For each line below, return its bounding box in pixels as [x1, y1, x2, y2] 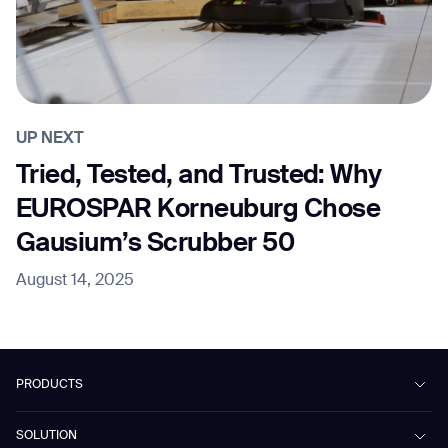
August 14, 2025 [16, 272, 134, 289]
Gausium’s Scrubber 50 [16, 230, 295, 257]
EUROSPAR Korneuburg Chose [16, 196, 381, 223]
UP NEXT [16, 130, 84, 147]
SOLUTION [16, 430, 77, 443]
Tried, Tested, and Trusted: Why [16, 162, 382, 189]
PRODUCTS [16, 378, 83, 391]
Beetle [16, 416, 57, 431]
